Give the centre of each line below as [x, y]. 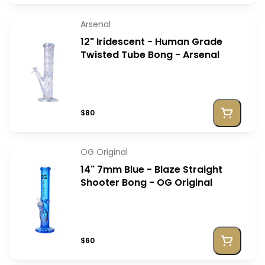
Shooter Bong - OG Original [146, 183]
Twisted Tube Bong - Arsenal [150, 55]
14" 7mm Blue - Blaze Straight [151, 170]
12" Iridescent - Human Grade [151, 42]
